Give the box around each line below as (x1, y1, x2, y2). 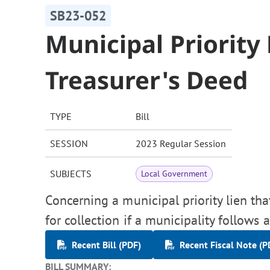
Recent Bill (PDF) (72, 239, 141, 251)
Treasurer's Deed (45, 63, 248, 97)
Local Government (141, 168, 208, 180)
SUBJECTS (50, 168, 92, 180)
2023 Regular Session (136, 137, 226, 150)
